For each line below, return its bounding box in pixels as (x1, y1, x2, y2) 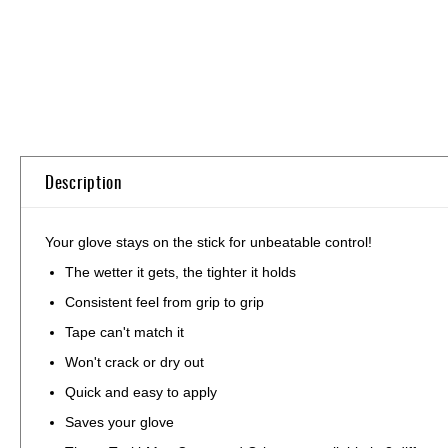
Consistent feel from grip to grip (65, 293, 264, 310)
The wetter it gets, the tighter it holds (65, 263, 296, 280)
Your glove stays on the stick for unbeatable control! (45, 233, 372, 250)
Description (45, 168, 122, 194)
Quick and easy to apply (65, 383, 217, 400)
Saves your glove (65, 413, 174, 430)
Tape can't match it (65, 323, 184, 340)
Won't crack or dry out (65, 353, 204, 370)
